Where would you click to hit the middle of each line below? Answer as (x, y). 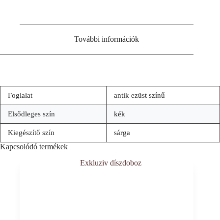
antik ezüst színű (139, 96)
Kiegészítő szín (31, 133)
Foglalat (20, 96)
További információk (107, 39)
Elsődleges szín (31, 114)
